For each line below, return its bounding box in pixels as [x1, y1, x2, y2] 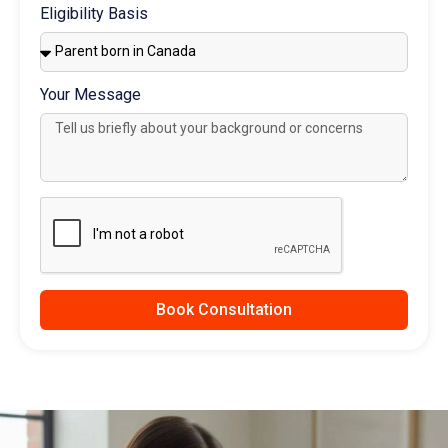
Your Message [40, 84, 141, 104]
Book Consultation [156, 299, 292, 319]
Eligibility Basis [40, 3, 148, 23]
